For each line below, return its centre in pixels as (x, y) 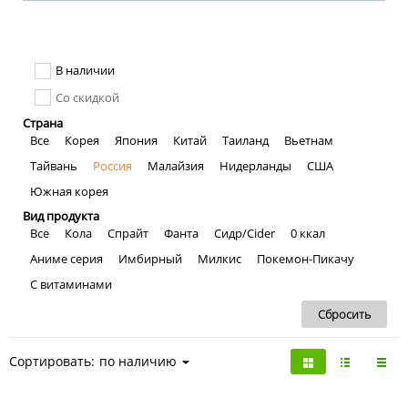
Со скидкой (87, 97)
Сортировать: (52, 362)
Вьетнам (309, 141)
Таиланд (245, 141)
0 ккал (308, 234)
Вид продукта (61, 216)
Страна (43, 123)
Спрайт (128, 234)
